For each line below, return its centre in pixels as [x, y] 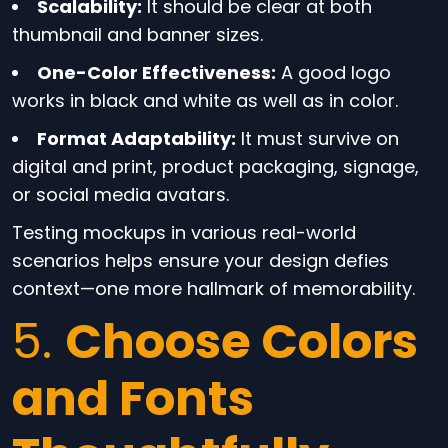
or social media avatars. [120, 194]
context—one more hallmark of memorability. [213, 288]
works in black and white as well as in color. [205, 100]
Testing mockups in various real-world [184, 232]
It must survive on [317, 138]
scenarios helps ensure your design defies [200, 260]
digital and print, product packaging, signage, [215, 166]
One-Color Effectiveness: [156, 72]
